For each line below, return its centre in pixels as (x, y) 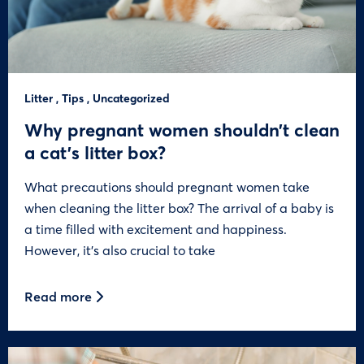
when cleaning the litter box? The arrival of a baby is (179, 207)
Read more (60, 296)
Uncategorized (131, 97)
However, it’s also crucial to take (120, 249)
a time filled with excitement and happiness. (156, 228)
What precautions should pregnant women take (167, 186)
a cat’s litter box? (95, 152)
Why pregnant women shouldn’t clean (182, 129)
